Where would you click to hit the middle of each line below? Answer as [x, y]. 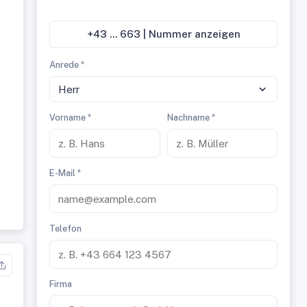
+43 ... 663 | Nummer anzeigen [175, 34]
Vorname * [71, 118]
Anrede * [67, 65]
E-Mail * [65, 173]
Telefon [66, 229]
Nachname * [191, 118]
